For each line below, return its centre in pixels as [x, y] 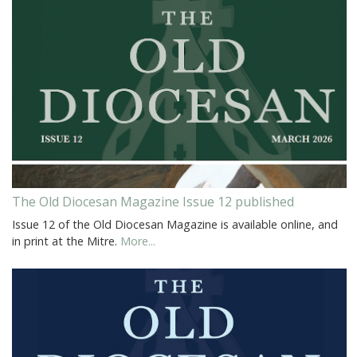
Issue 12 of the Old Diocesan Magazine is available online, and [175, 224]
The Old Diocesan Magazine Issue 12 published [153, 201]
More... [138, 241]
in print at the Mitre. [66, 241]
